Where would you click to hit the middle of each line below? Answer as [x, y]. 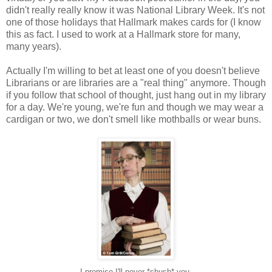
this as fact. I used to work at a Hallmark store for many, [123, 35]
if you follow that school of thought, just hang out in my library [136, 95]
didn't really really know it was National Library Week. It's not [135, 10]
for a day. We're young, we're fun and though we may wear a [135, 107]
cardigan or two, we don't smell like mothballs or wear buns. [134, 120]
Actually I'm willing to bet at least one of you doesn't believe [133, 71]
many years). [34, 47]
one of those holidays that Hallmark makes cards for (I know [134, 22]
